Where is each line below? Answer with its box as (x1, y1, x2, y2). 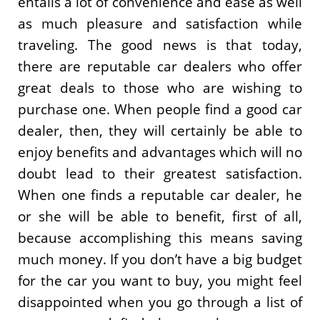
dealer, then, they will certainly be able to (18, 120, 302, 140)
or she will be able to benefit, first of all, (18, 206, 302, 226)
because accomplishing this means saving (18, 227, 302, 247)
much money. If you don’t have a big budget (18, 249, 302, 269)
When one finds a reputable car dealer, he (18, 184, 302, 204)
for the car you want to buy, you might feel (18, 270, 302, 290)
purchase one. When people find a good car (18, 99, 302, 119)
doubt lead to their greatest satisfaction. (18, 163, 302, 183)
